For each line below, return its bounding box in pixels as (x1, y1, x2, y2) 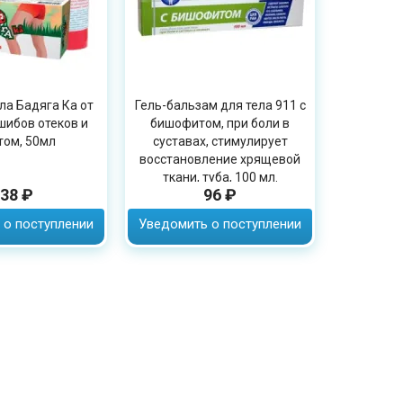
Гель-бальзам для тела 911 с (134, 98, 306, 112)
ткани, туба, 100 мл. (162, 170, 278, 184)
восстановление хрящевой (139, 152, 300, 166)
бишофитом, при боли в (150, 116, 290, 130)
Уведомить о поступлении (139, 216, 301, 232)
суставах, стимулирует (152, 134, 288, 148)
